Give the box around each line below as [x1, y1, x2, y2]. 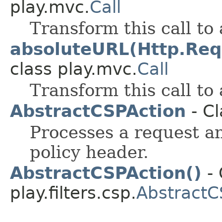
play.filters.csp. [10, 183, 136, 203]
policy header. [30, 142, 149, 163]
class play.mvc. [10, 59, 137, 79]
